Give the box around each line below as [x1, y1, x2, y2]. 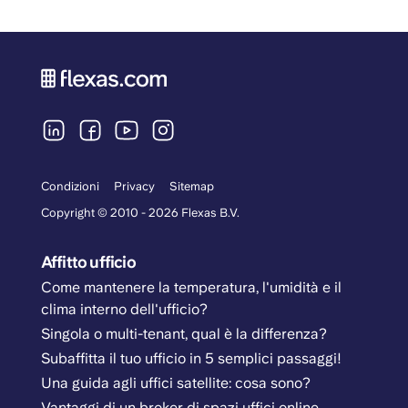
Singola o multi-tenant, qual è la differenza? [40, 324, 327, 342]
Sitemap [168, 179, 214, 194]
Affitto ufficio [40, 252, 136, 272]
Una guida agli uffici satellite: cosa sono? [40, 374, 311, 393]
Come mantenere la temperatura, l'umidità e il [40, 278, 342, 296]
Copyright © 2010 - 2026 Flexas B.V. [40, 206, 240, 220]
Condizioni [40, 179, 99, 194]
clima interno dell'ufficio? [40, 300, 208, 318]
